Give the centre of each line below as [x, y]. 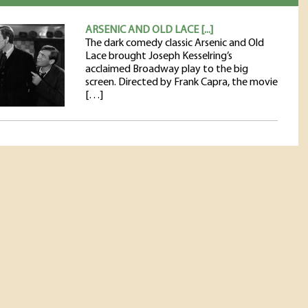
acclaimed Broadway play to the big [167, 69]
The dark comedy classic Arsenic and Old [175, 43]
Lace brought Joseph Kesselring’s [159, 56]
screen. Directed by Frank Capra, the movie [181, 82]
